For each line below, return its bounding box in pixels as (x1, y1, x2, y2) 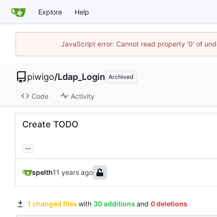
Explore (38, 7, 62, 16)
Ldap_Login (58, 72, 105, 82)
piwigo (27, 72, 54, 82)
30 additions (93, 200, 135, 208)
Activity (70, 92, 94, 100)
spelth (32, 168, 53, 177)
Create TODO (22, 119, 78, 130)
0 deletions (150, 200, 187, 208)
